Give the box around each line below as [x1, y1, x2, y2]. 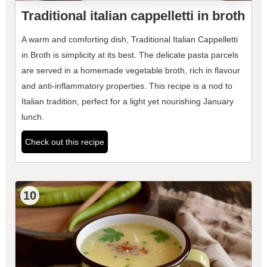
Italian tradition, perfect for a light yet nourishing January [21, 97, 234, 107]
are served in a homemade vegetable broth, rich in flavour [21, 66, 240, 76]
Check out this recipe [24, 137, 104, 147]
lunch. [21, 112, 44, 122]
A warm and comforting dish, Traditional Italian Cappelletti [21, 35, 238, 45]
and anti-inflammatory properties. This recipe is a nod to [21, 81, 232, 91]
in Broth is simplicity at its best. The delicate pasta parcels [21, 50, 238, 60]
